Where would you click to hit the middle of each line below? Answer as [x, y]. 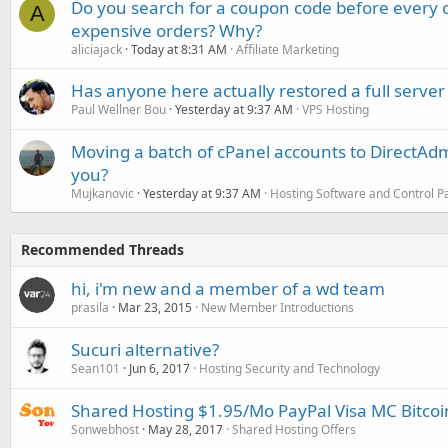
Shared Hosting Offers [294, 429]
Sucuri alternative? [145, 349]
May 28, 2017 [185, 429]
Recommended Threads [102, 249]
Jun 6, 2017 [159, 368]
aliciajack [96, 49]
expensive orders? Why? [166, 30]
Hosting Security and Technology [289, 368]
